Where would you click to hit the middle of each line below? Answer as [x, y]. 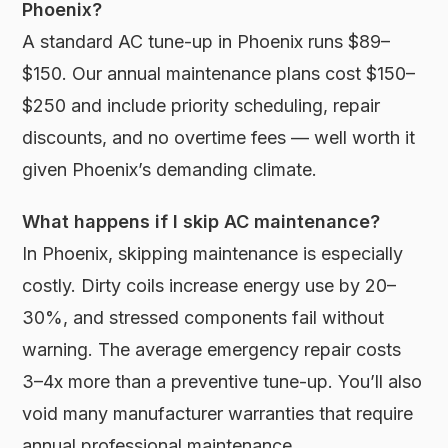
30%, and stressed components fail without [203, 318]
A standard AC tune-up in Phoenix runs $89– [206, 42]
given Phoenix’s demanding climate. [170, 170]
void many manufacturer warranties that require [218, 414]
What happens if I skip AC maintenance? [201, 222]
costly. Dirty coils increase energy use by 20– [209, 286]
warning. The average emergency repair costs [212, 350]
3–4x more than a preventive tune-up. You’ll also [222, 382]
